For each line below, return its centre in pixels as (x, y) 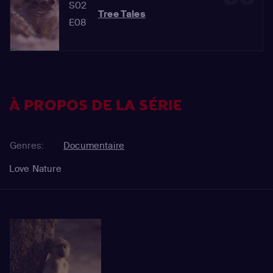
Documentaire (94, 146)
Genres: (27, 146)
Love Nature (35, 169)
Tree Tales (122, 14)
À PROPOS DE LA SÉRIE (96, 106)
